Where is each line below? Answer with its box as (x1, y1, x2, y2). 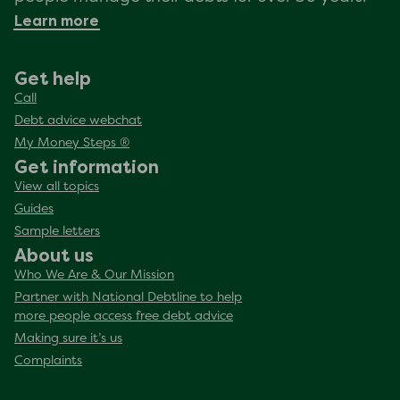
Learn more (14, 12, 99, 29)
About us (14, 245, 94, 265)
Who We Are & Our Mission (14, 269, 174, 281)
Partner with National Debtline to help (14, 291, 242, 304)
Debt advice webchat (14, 114, 142, 127)
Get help (14, 68, 91, 88)
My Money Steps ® (14, 137, 129, 149)
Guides (14, 203, 54, 215)
